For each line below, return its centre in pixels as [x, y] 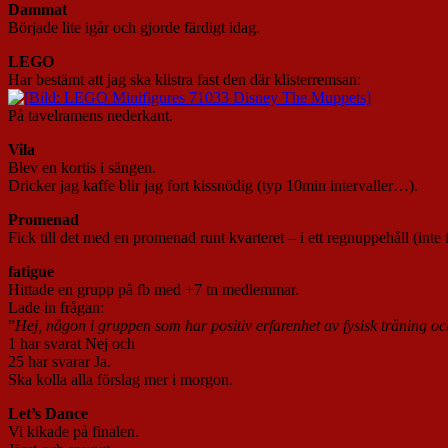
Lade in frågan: [56, 307]
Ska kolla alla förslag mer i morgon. [120, 379]
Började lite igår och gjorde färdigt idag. [134, 27]
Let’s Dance [48, 413]
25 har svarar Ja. [59, 361]
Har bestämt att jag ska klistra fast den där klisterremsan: [184, 79]
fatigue [31, 271]
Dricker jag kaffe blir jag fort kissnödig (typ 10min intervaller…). [213, 185]
